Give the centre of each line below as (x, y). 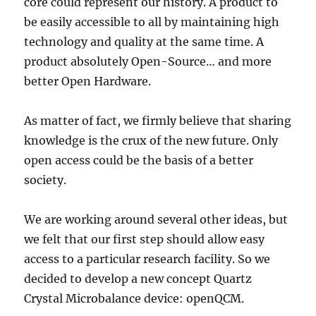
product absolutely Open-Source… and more (148, 62)
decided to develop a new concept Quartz (138, 279)
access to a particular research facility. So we (147, 259)
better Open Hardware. (88, 81)
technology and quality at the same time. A (144, 42)
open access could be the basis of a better (139, 160)
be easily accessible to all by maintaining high (152, 22)
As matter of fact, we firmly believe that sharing (158, 121)
